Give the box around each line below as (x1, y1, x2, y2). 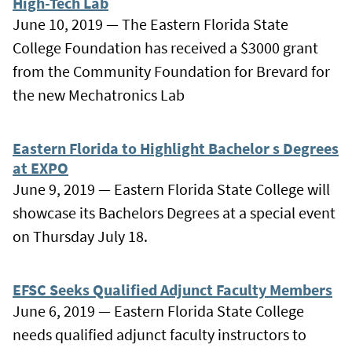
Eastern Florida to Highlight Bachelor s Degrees (13, 137, 339, 158)
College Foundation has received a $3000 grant (13, 37, 318, 57)
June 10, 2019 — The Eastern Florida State (13, 13, 288, 34)
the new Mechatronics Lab (13, 84, 185, 104)
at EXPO (13, 157, 68, 178)
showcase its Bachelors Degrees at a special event (13, 202, 335, 222)
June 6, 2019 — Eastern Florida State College (13, 300, 304, 321)
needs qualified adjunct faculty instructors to (13, 324, 306, 344)
